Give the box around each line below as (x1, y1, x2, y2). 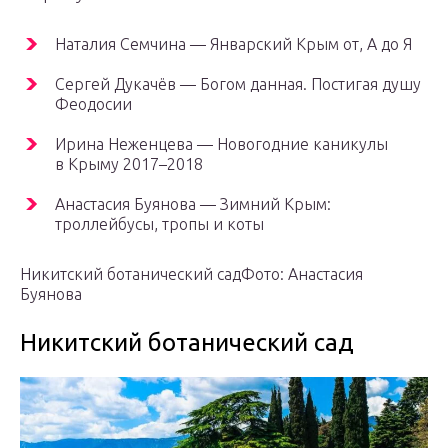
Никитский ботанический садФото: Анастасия (20, 265, 363, 284)
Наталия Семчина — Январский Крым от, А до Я (55, 35, 412, 54)
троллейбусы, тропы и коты (55, 215, 264, 234)
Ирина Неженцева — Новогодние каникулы (55, 135, 388, 154)
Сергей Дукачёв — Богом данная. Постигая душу (55, 75, 421, 94)
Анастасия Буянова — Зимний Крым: (55, 195, 331, 214)
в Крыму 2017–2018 (55, 155, 203, 174)
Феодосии (55, 95, 132, 114)
